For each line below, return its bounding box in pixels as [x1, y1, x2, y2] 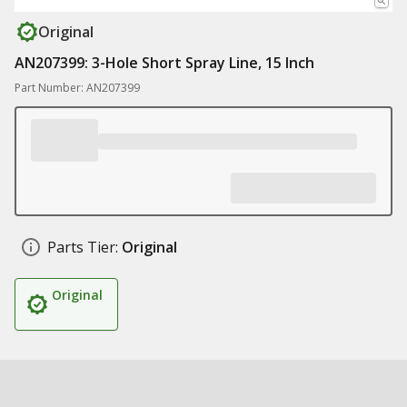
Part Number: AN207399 [15, 80, 140, 95]
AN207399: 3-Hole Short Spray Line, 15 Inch [15, 53, 314, 73]
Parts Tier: [47, 237, 118, 257]
